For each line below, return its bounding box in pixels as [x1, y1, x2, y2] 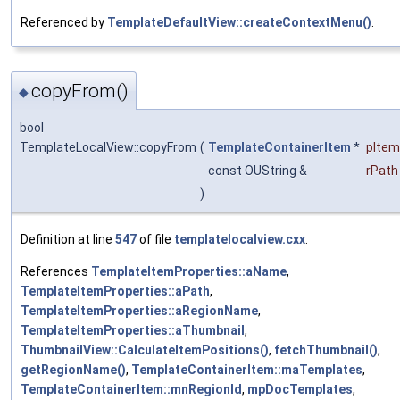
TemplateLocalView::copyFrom [20, 140, 196, 155]
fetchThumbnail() [274, 343, 378, 358]
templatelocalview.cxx [174, 232, 305, 247]
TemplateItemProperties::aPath [21, 284, 210, 299]
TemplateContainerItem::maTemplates [131, 362, 362, 378]
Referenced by [21, 14, 107, 29]
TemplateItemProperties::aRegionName [21, 304, 258, 319]
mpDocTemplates [247, 382, 353, 397]
